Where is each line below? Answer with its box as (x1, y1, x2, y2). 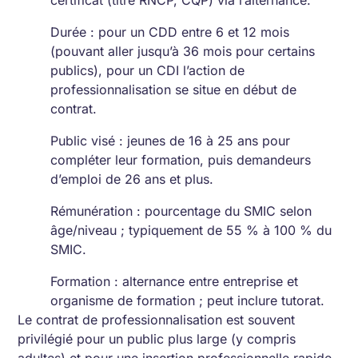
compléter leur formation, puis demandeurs (50, 152, 312, 168)
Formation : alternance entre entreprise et (50, 273, 299, 289)
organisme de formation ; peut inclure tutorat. (50, 292, 325, 308)
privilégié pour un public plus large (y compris (18, 331, 296, 347)
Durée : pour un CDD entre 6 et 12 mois (50, 24, 290, 40)
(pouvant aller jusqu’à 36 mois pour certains (50, 43, 316, 59)
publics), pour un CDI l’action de (50, 62, 245, 78)
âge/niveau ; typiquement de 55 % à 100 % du (50, 222, 332, 238)
